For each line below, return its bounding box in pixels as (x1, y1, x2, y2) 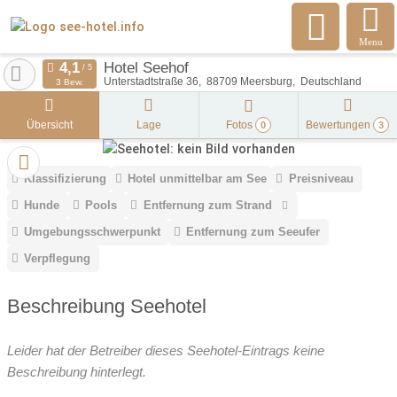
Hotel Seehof (103, 58, 189, 76)
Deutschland (300, 76, 362, 87)
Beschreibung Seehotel (7, 294, 206, 317)
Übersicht (26, 119, 73, 131)
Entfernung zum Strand (143, 198, 272, 213)
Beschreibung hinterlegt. (7, 363, 146, 379)
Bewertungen (306, 119, 374, 131)
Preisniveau (288, 172, 354, 186)
